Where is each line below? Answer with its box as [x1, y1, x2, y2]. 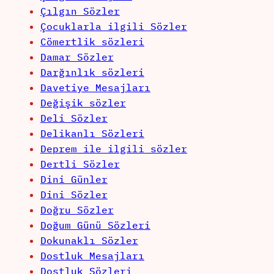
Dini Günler [40, 173, 108, 186]
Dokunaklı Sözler [40, 234, 138, 247]
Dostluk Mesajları [40, 250, 144, 262]
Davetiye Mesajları [40, 81, 150, 94]
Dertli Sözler [40, 158, 120, 171]
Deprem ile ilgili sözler [40, 143, 187, 155]
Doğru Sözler [40, 204, 114, 217]
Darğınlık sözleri [40, 66, 144, 79]
